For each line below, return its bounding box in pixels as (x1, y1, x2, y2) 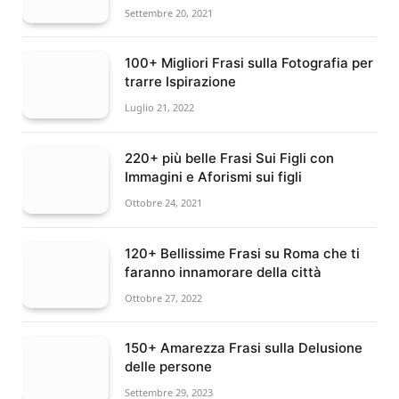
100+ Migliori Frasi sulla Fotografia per (125, 54, 373, 72)
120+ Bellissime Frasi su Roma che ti (125, 244, 360, 262)
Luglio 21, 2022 (125, 101, 194, 115)
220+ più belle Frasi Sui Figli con (125, 149, 334, 167)
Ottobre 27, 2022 (125, 290, 202, 305)
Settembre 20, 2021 (125, 5, 213, 20)
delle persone (125, 358, 212, 376)
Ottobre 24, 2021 (125, 195, 202, 209)
